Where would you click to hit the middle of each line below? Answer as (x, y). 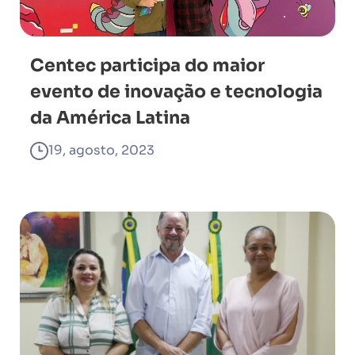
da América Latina (110, 118)
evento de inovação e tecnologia (176, 92)
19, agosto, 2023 (101, 150)
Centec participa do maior (147, 65)
